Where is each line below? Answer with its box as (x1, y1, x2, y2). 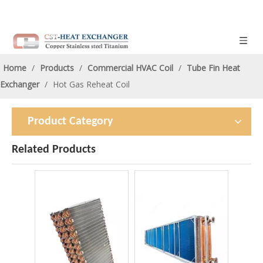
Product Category (28, 116, 113, 127)
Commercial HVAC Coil (87, 62, 173, 73)
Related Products (12, 144, 96, 156)
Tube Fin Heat (187, 62, 240, 73)
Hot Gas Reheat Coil (53, 79, 130, 90)
